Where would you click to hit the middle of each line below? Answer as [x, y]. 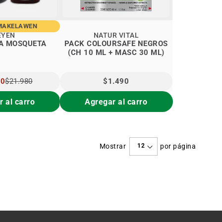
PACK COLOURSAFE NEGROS [116, 44]
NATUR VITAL [116, 35]
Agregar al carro [116, 102]
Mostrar [113, 146]
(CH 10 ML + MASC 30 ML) [116, 53]
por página [178, 146]
